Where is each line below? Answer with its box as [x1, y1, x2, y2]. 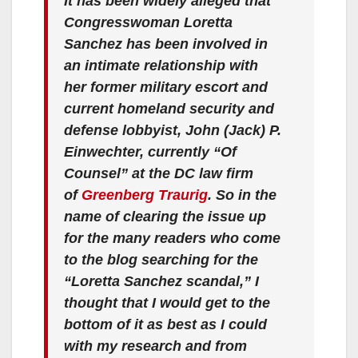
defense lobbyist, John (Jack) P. [64, 121, 281, 138]
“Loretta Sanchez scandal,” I [64, 272, 259, 289]
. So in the [208, 186, 276, 203]
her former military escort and [64, 78, 268, 95]
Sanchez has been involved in [64, 35, 268, 52]
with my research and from [64, 337, 247, 354]
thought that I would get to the [64, 294, 270, 311]
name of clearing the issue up [64, 208, 266, 225]
